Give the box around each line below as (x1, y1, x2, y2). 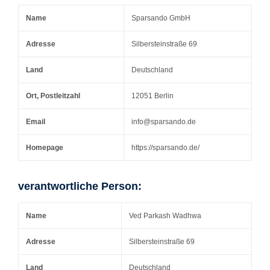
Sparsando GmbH (131, 14, 190, 23)
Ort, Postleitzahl (26, 92, 80, 101)
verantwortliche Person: (18, 180, 142, 193)
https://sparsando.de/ (131, 143, 199, 152)
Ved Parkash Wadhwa (129, 212, 201, 221)
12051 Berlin (131, 92, 174, 101)
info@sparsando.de (131, 118, 196, 127)
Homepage (26, 143, 63, 152)
